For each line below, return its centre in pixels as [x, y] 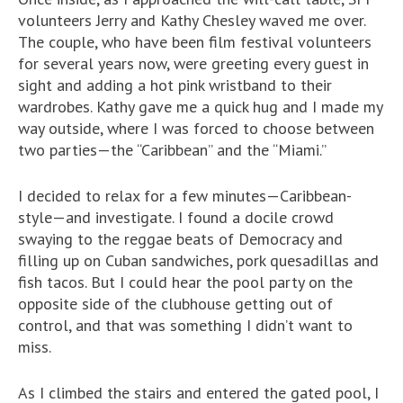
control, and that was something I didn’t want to [185, 326]
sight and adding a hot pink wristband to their [175, 85]
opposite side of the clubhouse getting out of [175, 304]
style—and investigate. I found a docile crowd [176, 218]
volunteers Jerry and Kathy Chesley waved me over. [192, 21]
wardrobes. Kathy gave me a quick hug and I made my [200, 107]
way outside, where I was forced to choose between [196, 129]
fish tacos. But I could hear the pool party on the [185, 282]
